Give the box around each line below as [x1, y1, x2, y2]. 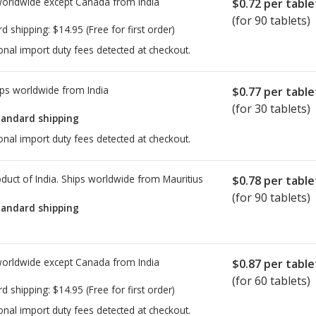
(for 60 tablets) [232, 273, 310, 289]
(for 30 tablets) [232, 100, 310, 116]
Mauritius [163, 172, 203, 186]
